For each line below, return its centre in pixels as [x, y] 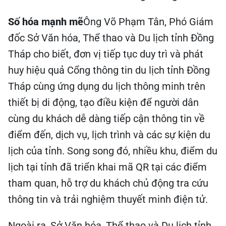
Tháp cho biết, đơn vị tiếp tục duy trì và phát [106, 54]
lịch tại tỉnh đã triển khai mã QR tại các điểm [107, 167]
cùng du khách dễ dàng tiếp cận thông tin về [106, 119]
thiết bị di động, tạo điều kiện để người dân [103, 102]
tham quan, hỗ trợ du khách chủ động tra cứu [108, 183]
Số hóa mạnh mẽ [46, 22]
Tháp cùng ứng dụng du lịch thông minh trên [107, 86]
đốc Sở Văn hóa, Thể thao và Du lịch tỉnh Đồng [111, 38]
